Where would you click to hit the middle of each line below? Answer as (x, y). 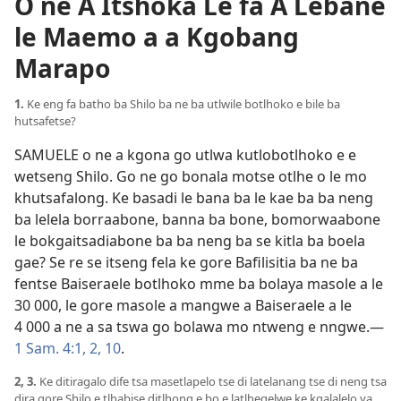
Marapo (63, 68)
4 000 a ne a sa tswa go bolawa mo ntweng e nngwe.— (199, 327)
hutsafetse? (45, 121)
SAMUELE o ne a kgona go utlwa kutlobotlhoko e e (185, 155)
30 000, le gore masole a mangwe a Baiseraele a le (183, 306)
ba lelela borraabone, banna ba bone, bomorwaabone (197, 220)
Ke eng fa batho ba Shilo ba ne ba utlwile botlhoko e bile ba (183, 104)
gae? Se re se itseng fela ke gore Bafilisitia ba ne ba (186, 263)
